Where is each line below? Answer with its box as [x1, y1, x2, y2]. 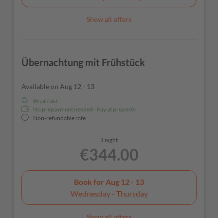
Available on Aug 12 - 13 [21, 82, 94, 91]
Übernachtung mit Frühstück [21, 56, 145, 69]
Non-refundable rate [33, 114, 86, 122]
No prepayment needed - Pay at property [33, 106, 136, 113]
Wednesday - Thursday [70, 188, 148, 198]
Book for [74, 177, 106, 186]
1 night [100, 136, 118, 144]
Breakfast [33, 97, 57, 105]
